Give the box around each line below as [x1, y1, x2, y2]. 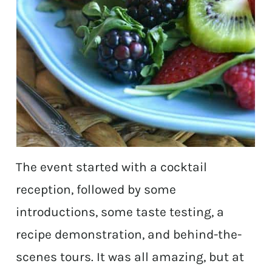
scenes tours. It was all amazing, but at [16, 250, 245, 265]
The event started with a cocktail [16, 160, 208, 175]
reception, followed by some [16, 182, 177, 197]
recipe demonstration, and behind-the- [16, 227, 242, 242]
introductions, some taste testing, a [16, 205, 225, 220]
